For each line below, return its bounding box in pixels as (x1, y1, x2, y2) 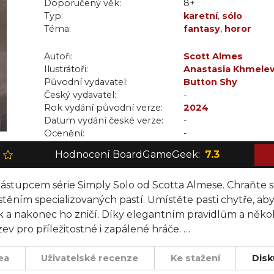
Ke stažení (170, 253, 220, 264)
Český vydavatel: (44, 89, 116, 100)
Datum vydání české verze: (44, 115, 163, 126)
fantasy (183, 23, 220, 34)
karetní (183, 10, 218, 21)
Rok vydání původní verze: (44, 102, 163, 113)
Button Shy (183, 76, 237, 87)
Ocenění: (44, 128, 84, 139)
